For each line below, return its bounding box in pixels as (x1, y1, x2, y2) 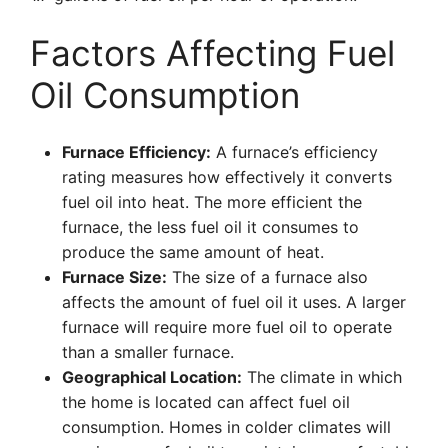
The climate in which (242, 367, 402, 387)
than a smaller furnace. (62, 342, 234, 362)
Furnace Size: (62, 267, 167, 287)
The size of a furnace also (167, 267, 368, 287)
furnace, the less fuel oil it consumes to (62, 217, 359, 237)
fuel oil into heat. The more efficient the (62, 192, 362, 212)
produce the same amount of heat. (62, 242, 324, 262)
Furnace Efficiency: (62, 142, 211, 162)
